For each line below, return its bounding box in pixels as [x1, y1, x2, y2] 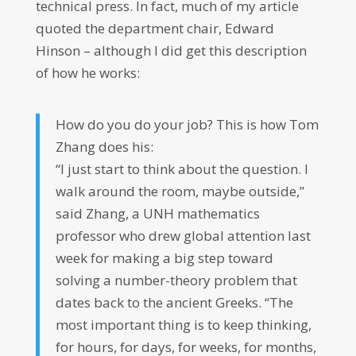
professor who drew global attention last [55, 226, 311, 245]
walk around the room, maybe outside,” [55, 182, 304, 200]
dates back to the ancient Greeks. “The [55, 293, 293, 311]
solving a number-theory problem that [55, 271, 297, 289]
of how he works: [35, 64, 140, 82]
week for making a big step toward [55, 249, 273, 267]
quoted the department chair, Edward [35, 19, 274, 37]
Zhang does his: [55, 137, 153, 156]
